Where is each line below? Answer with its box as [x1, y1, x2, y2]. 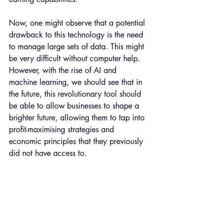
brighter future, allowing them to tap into [9, 112, 147, 123]
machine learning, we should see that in [9, 77, 145, 88]
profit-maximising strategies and [9, 124, 116, 135]
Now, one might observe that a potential [9, 18, 147, 29]
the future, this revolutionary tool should [9, 89, 144, 100]
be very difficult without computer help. [9, 53, 143, 64]
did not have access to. [9, 148, 87, 159]
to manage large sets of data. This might [9, 41, 147, 52]
